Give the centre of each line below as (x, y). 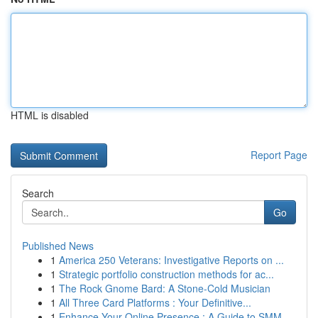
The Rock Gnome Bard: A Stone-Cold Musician (165, 288)
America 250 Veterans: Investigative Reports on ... (171, 260)
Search (38, 193)
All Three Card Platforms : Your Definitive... (155, 302)
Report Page (279, 155)
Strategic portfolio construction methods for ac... (166, 274)
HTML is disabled (50, 115)
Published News (58, 246)
